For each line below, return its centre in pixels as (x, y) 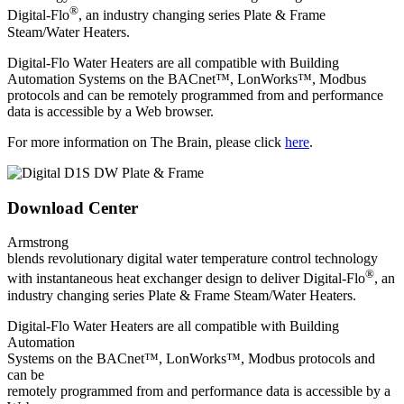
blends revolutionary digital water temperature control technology (193, 259)
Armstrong (38, 243)
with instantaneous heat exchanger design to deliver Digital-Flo (186, 279)
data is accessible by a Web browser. (110, 111)
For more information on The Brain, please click (146, 142)
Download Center (73, 207)
